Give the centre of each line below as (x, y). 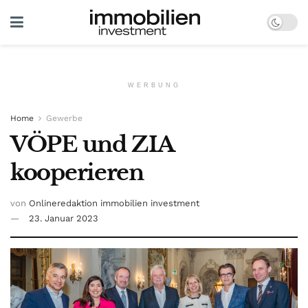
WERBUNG (154, 85)
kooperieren (77, 173)
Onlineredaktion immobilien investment (114, 203)
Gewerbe (64, 118)
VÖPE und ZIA (92, 144)
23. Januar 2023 (64, 218)
